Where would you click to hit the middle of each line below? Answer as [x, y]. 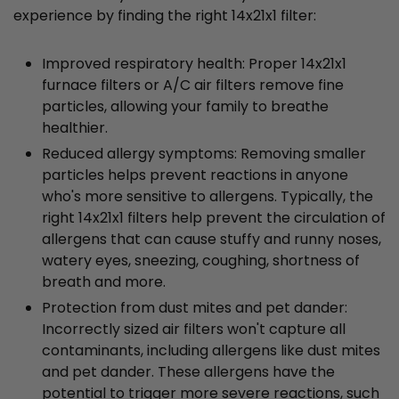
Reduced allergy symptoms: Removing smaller [204, 154]
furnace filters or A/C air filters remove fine [193, 85]
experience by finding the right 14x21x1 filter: [165, 16]
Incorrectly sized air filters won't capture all [194, 330]
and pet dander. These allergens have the [188, 372]
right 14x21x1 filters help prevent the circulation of [214, 218]
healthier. [75, 128]
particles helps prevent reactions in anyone [195, 175]
